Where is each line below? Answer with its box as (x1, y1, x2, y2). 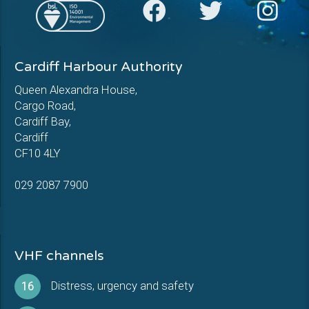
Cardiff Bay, (14, 114, 71, 128)
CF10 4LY (14, 146, 61, 160)
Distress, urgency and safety (51, 279, 194, 292)
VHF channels (14, 248, 104, 264)
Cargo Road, (14, 99, 76, 112)
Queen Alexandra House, (14, 83, 137, 97)
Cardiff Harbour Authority (14, 59, 183, 75)
